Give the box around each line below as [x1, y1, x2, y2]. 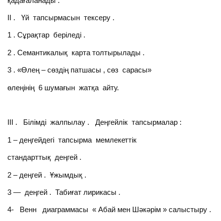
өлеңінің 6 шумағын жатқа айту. [7, 83, 119, 92]
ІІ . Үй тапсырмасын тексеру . [7, 13, 115, 22]
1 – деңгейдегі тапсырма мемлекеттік [7, 135, 137, 144]
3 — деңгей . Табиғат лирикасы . [7, 187, 121, 196]
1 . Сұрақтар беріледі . [7, 31, 86, 39]
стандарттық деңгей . [7, 153, 82, 162]
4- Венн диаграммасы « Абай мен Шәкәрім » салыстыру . [7, 205, 212, 214]
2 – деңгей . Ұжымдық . [7, 170, 87, 179]
